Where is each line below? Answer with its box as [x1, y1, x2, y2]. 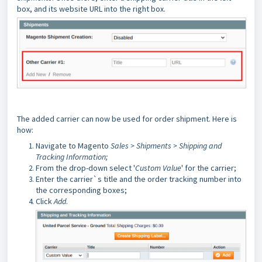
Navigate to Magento [36, 140, 111, 151]
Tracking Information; [36, 151, 108, 163]
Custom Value [135, 163, 181, 174]
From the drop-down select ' [36, 163, 135, 174]
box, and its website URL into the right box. [17, 4, 167, 14]
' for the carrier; [181, 163, 236, 174]
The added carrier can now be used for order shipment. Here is [17, 113, 237, 125]
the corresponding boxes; [36, 185, 127, 196]
